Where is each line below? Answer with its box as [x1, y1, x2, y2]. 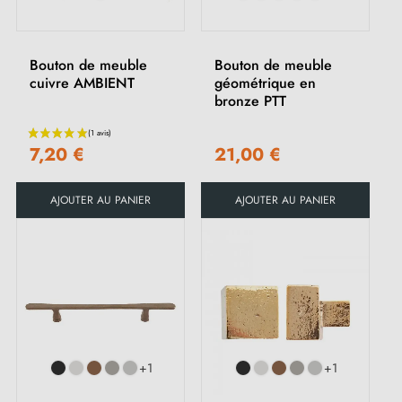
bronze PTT [214, 90, 286, 111]
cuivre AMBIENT [30, 72, 135, 93]
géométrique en [214, 72, 316, 93]
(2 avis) [144, 261, 185, 280]
